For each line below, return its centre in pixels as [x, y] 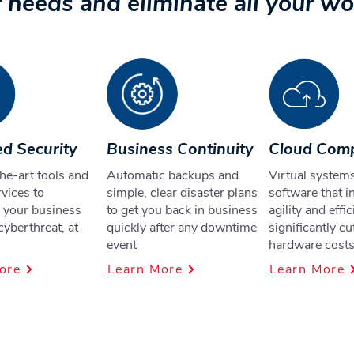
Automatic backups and [173, 175]
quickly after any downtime [182, 228]
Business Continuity [180, 149]
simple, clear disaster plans [182, 193]
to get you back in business [182, 210]
